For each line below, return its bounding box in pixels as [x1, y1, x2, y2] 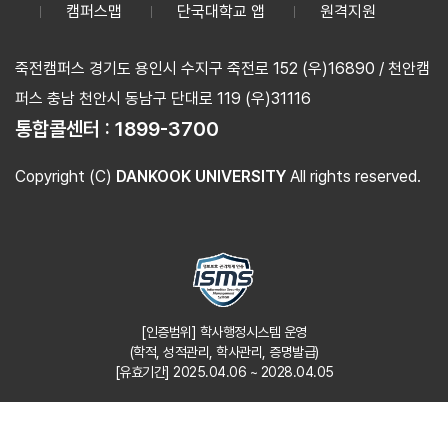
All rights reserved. [286, 167, 421, 186]
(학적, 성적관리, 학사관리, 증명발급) [129, 344, 319, 360]
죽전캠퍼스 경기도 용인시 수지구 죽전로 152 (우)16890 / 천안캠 [15, 59, 430, 78]
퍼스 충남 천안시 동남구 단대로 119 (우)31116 [15, 89, 311, 108]
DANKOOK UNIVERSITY [116, 167, 286, 186]
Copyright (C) [15, 167, 116, 186]
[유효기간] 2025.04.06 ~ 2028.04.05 [114, 364, 334, 380]
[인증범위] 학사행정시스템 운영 [141, 324, 307, 340]
